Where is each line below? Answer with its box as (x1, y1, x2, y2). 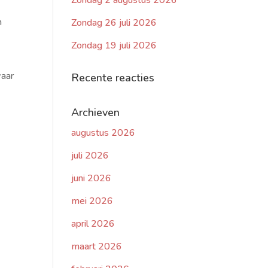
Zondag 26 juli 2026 (71, 16, 157, 29)
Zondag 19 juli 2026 (71, 39, 157, 52)
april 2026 (71, 217, 115, 230)
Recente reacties (71, 71, 155, 85)
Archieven (71, 105, 120, 120)
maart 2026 (71, 240, 123, 253)
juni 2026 (71, 172, 112, 185)
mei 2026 (71, 194, 114, 208)
